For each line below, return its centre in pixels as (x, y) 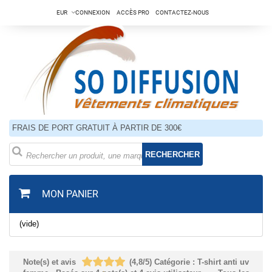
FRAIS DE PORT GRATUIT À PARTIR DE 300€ (97, 128)
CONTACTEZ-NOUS (182, 12)
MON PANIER (70, 194)
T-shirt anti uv (223, 262)
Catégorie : (175, 262)
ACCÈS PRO (133, 12)
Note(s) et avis (49, 262)
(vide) (29, 224)
